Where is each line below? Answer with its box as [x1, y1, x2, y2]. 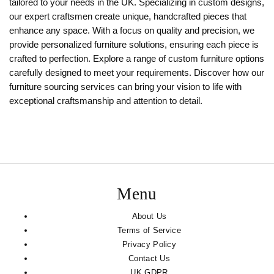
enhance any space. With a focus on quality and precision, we [9, 26, 254, 36]
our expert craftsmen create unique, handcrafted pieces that [9, 12, 246, 22]
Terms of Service [117, 226, 181, 235]
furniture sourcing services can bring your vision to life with [9, 82, 242, 92]
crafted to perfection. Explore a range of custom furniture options [9, 54, 264, 64]
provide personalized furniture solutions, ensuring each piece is [9, 40, 259, 50]
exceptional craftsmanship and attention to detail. [9, 96, 202, 106]
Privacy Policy [122, 240, 177, 250]
